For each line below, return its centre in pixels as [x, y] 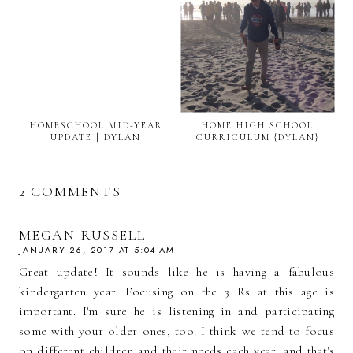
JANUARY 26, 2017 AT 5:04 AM [97, 250]
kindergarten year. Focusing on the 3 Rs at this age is [176, 292]
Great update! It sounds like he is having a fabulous [176, 272]
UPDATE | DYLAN [96, 137]
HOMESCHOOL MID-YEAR [96, 126]
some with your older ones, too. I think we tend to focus [176, 331]
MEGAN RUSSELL [82, 235]
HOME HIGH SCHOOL [257, 126]
